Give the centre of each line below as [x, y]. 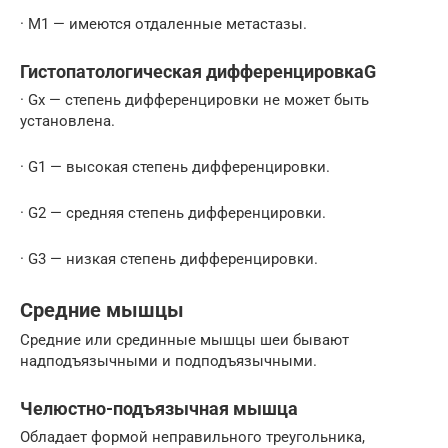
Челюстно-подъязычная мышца [159, 409]
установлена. [67, 121]
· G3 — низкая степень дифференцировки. [169, 259]
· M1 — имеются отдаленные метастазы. [163, 24]
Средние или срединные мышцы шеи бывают [184, 340]
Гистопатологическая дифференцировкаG [198, 72]
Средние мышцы [102, 310]
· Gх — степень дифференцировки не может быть [194, 100]
